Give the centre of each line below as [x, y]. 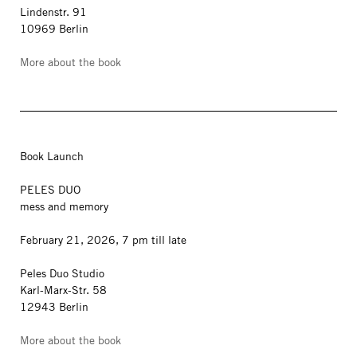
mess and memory [64, 206]
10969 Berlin [56, 29]
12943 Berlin [56, 307]
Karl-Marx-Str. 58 [65, 290]
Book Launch [52, 156]
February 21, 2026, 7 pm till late [103, 240]
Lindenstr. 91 [53, 12]
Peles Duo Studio [62, 273]
